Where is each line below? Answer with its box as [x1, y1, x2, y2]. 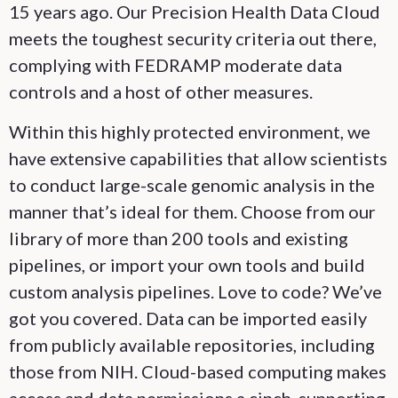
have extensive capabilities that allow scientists [9, 147, 387, 169]
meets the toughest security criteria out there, [9, 28, 377, 49]
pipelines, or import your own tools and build [9, 254, 365, 275]
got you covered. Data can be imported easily [9, 307, 367, 329]
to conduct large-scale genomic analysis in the [9, 174, 375, 195]
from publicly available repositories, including [9, 334, 375, 355]
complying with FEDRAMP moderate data [9, 54, 342, 76]
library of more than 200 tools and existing [9, 227, 348, 249]
